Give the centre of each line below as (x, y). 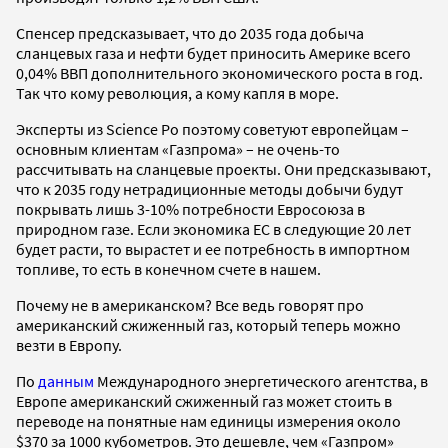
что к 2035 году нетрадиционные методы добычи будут (209, 188)
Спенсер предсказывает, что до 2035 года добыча (190, 32)
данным (66, 380)
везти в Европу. (69, 344)
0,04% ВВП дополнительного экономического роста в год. (219, 72)
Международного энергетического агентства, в (261, 380)
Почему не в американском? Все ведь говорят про (190, 304)
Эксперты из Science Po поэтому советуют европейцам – (212, 128)
